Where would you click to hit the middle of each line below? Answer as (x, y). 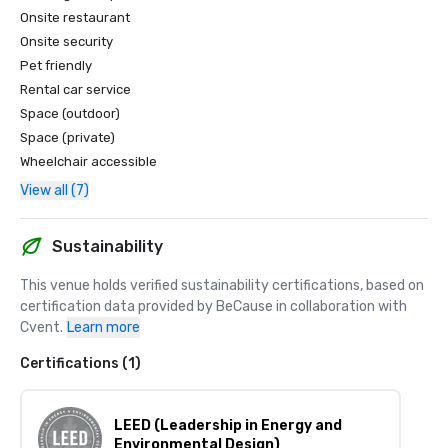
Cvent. (41, 327)
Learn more (103, 327)
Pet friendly (56, 65)
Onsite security (66, 41)
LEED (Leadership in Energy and (228, 425)
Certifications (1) (80, 363)
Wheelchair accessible (88, 161)
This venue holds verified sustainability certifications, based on (222, 285)
